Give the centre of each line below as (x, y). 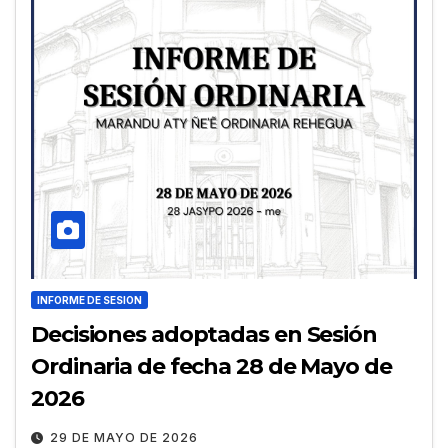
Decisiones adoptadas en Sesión (204, 335)
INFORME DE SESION (89, 300)
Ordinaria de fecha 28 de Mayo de (211, 367)
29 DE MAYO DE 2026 (124, 438)
